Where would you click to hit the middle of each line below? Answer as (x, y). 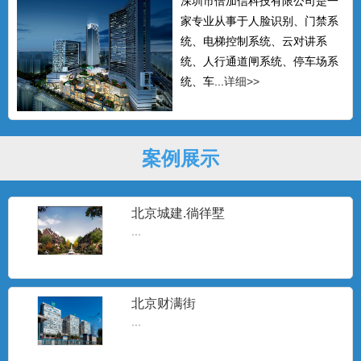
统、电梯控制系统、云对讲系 (254, 41)
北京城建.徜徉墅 (178, 214)
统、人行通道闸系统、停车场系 (259, 61)
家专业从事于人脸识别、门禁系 (259, 21)
